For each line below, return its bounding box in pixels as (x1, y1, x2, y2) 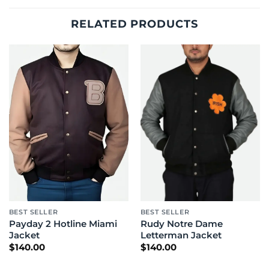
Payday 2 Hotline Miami (8, 218, 117, 230)
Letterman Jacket (140, 229, 222, 241)
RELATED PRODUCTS (71, 17, 198, 31)
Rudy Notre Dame (140, 218, 223, 230)
